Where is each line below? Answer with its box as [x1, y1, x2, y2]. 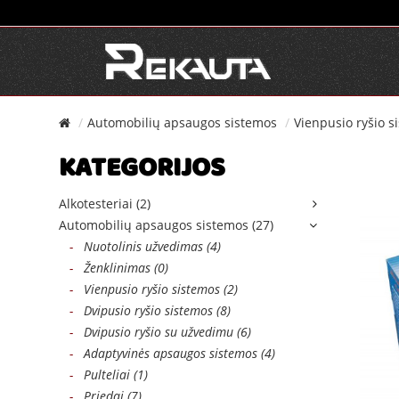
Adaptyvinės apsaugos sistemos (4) [73, 345, 275, 362]
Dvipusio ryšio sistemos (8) [73, 302, 231, 319]
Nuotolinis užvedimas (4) [73, 238, 221, 255]
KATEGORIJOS [59, 148, 225, 193]
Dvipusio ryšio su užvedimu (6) [73, 323, 251, 340]
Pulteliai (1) [73, 366, 148, 383]
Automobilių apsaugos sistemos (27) [59, 216, 273, 233]
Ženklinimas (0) [73, 259, 168, 276]
